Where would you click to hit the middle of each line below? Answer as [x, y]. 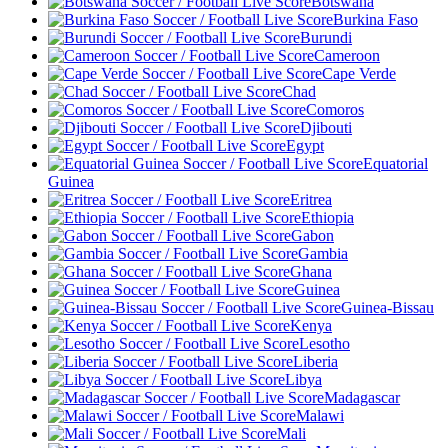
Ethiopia [327, 217]
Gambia [323, 253]
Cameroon [347, 55]
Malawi [320, 415]
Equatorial [395, 163]
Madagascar [362, 397]
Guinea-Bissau [387, 307]
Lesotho [324, 343]
